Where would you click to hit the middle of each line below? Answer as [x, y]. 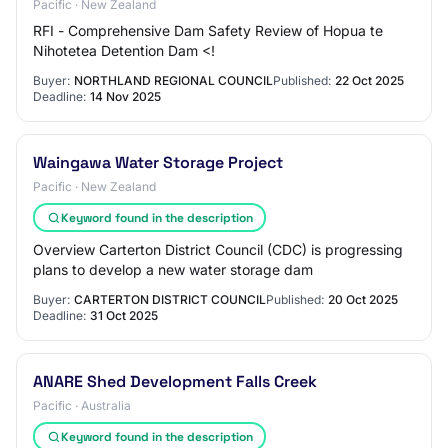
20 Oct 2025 [363, 299]
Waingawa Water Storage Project [158, 162]
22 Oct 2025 [369, 80]
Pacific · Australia [82, 405]
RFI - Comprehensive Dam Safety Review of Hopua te [208, 30]
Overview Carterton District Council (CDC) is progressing [218, 249]
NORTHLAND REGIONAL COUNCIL [173, 80]
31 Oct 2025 [124, 315]
